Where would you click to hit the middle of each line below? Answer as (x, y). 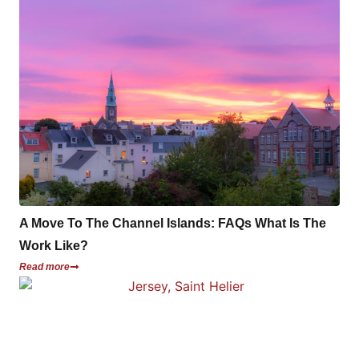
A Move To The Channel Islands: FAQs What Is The (173, 223)
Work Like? (54, 245)
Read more (44, 266)
